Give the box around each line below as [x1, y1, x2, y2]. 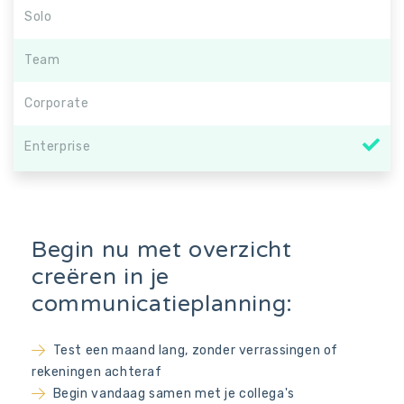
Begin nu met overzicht [32, 236, 292, 263]
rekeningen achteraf [32, 364, 162, 380]
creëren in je [32, 263, 170, 290]
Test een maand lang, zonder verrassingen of [52, 343, 339, 358]
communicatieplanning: [32, 290, 293, 317]
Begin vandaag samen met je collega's [52, 386, 295, 401]
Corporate [24, 95, 89, 111]
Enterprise [24, 138, 91, 154]
